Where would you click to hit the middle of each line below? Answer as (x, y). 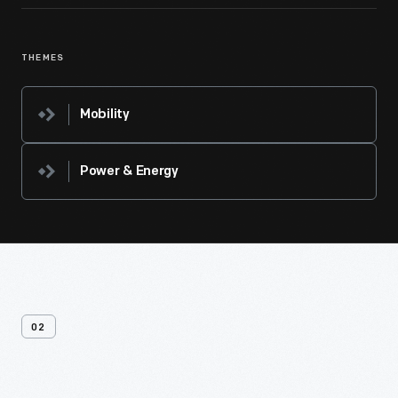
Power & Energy (129, 172)
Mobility (105, 115)
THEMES (43, 58)
